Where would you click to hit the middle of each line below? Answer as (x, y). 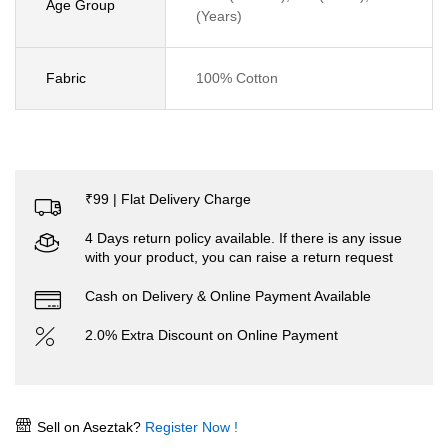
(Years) (219, 16)
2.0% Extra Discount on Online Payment (211, 335)
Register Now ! (189, 427)
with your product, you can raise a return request (239, 257)
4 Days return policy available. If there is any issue (243, 238)
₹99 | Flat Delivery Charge (168, 199)
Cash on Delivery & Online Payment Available (228, 296)
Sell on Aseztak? (87, 427)
